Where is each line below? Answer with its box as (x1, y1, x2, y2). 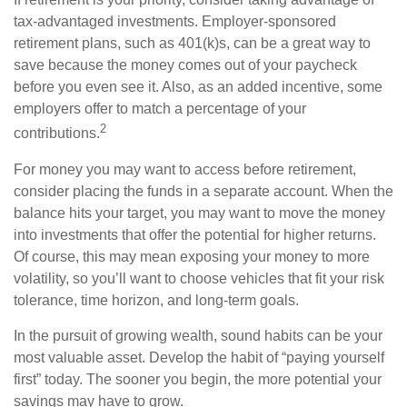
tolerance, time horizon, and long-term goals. (14, 292, 299, 308)
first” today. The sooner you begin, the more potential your (14, 371, 382, 387)
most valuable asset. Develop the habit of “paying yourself (14, 349, 384, 365)
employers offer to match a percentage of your (14, 101, 306, 117)
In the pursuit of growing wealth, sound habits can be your (14, 327, 382, 343)
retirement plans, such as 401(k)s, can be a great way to (14, 35, 371, 52)
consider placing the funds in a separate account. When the (14, 183, 393, 199)
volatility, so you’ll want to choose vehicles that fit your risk (14, 270, 384, 286)
